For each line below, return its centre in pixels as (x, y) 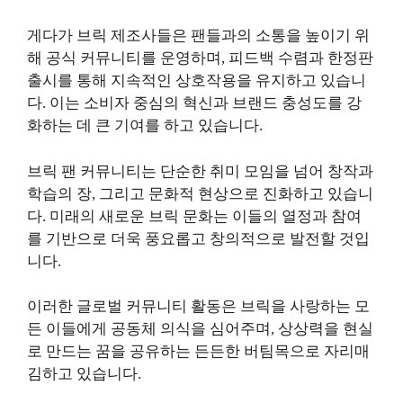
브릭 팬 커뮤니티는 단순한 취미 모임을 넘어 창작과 (200, 171)
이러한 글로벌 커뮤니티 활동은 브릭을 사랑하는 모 (198, 307)
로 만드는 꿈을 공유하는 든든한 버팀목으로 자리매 (198, 352)
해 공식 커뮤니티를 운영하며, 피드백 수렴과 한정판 (200, 58)
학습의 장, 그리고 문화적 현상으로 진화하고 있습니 (200, 193)
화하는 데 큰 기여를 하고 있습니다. (145, 126)
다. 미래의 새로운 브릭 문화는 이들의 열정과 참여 (194, 216)
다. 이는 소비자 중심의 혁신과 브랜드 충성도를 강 (194, 103)
